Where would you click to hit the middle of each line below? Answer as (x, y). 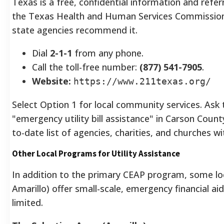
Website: (51, 81)
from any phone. (108, 53)
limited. (27, 202)
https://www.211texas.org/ (142, 81)
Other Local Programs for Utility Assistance (96, 153)
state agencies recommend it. (75, 30)
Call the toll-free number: (86, 67)
